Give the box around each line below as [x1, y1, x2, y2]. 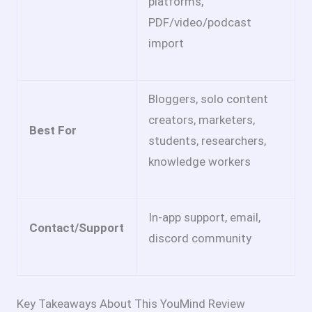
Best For [29, 123, 77, 137]
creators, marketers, [148, 112, 255, 127]
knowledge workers [148, 154, 251, 169]
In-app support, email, [148, 210, 260, 224]
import [148, 36, 184, 50]
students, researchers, [148, 133, 266, 148]
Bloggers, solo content [148, 91, 268, 106]
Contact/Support [29, 220, 124, 235]
